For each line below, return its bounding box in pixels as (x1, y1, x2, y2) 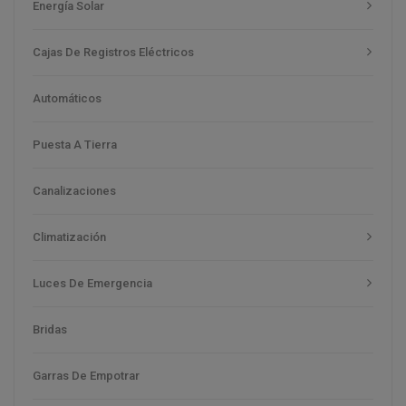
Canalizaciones (33, 183, 116, 198)
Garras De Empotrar (33, 368, 140, 382)
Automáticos (33, 91, 101, 105)
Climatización (33, 229, 106, 244)
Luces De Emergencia (33, 275, 152, 290)
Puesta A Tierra (33, 137, 117, 151)
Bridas (33, 322, 67, 336)
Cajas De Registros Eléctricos (33, 44, 194, 59)
